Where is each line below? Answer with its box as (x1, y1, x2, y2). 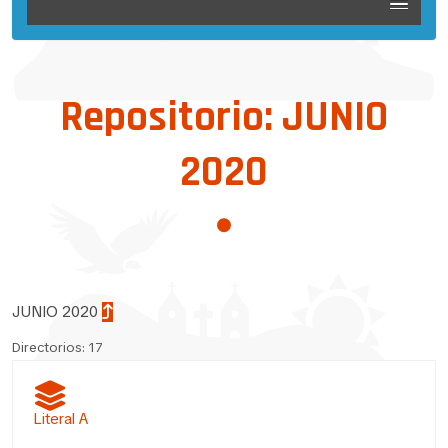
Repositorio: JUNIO (60, 90, 388, 146)
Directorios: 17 (12, 338, 103, 357)
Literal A (33, 409, 88, 430)
